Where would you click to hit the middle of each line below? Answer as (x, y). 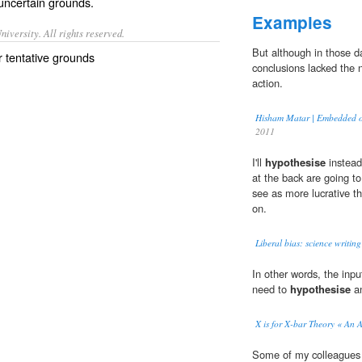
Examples (292, 23)
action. (267, 83)
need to (271, 289)
